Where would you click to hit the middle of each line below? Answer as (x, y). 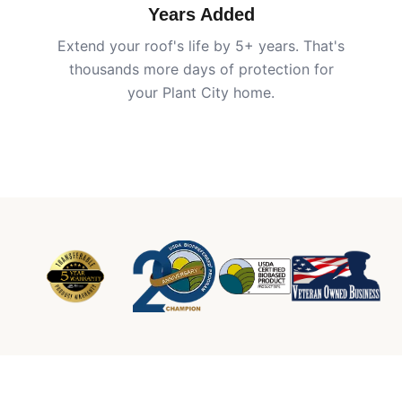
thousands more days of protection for (201, 69)
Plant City (196, 92)
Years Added (201, 14)
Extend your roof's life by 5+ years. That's (201, 46)
